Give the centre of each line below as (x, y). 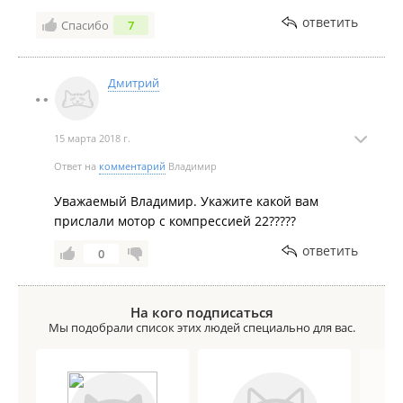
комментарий (132, 166)
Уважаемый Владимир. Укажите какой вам (186, 201)
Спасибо (85, 25)
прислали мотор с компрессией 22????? (175, 221)
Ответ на (76, 166)
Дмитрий (134, 83)
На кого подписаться (201, 312)
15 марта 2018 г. (92, 138)
